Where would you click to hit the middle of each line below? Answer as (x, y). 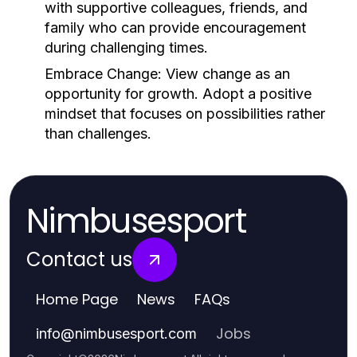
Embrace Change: (103, 74)
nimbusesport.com (136, 333)
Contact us (79, 259)
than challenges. (98, 133)
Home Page (77, 299)
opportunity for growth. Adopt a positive (178, 94)
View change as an (226, 74)
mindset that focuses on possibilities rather (185, 114)
